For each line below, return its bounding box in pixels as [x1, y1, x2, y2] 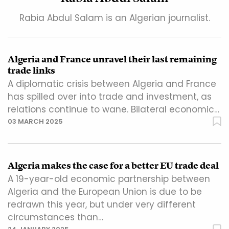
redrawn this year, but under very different [8, 198, 196, 211]
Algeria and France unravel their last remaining [8, 53, 217, 66]
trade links [8, 64, 55, 77]
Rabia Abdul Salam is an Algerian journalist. [19, 12, 210, 25]
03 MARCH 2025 [8, 117, 63, 127]
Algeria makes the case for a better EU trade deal [8, 159, 219, 172]
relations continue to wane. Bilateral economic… [8, 103, 219, 116]
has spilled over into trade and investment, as [8, 90, 212, 103]
